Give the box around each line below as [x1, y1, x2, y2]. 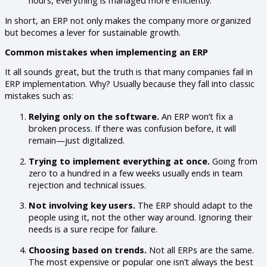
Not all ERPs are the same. [147, 243, 254, 256]
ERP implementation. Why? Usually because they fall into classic [5, 77, 254, 90]
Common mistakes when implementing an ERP [5, 45, 208, 58]
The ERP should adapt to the [135, 199, 253, 212]
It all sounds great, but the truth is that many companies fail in [5, 66, 253, 78]
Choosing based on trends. [29, 243, 147, 256]
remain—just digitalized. [29, 133, 125, 146]
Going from [210, 154, 257, 167]
